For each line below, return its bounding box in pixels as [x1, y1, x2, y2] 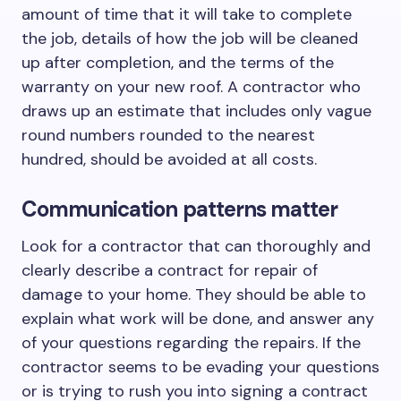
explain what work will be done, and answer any [21, 308, 374, 329]
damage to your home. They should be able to [21, 284, 366, 305]
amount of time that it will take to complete [21, 4, 352, 25]
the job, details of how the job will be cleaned [21, 28, 358, 49]
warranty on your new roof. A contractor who [21, 76, 361, 98]
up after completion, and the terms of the [21, 52, 334, 73]
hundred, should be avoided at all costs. [21, 149, 317, 170]
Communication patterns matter [21, 195, 338, 223]
